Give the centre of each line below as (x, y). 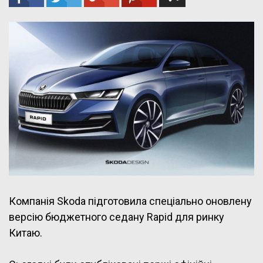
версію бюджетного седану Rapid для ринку (117, 217)
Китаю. (26, 232)
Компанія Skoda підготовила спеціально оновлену (130, 201)
